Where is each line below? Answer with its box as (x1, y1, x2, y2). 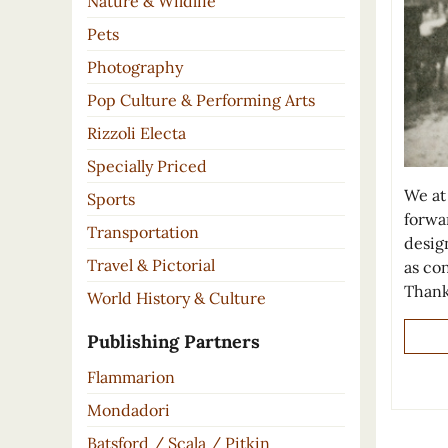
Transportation (87, 222, 199, 243)
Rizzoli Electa (87, 123, 186, 144)
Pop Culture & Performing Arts (87, 90, 315, 111)
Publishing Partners (87, 330, 260, 354)
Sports (87, 189, 135, 210)
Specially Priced (87, 156, 207, 177)
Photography (87, 57, 183, 78)
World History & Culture (87, 288, 266, 309)
